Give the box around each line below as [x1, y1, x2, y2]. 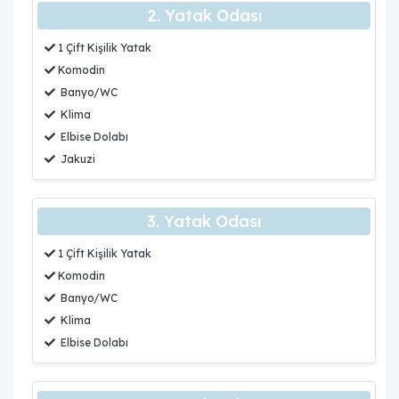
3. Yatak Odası [147, 210, 261, 232]
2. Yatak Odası [146, 4, 262, 26]
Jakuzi [55, 151, 95, 166]
